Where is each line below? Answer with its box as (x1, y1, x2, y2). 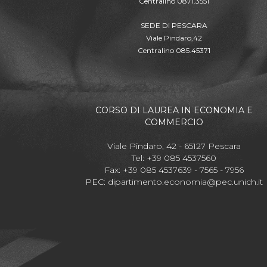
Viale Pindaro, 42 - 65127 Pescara (107, 141, 241, 151)
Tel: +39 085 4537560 (132, 153, 216, 163)
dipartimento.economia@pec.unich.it (108, 176, 263, 187)
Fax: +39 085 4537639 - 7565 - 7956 (104, 164, 244, 175)
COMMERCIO (145, 117, 203, 128)
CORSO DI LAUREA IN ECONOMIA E (95, 105, 253, 116)
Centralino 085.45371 (138, 46, 210, 55)
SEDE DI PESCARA (141, 21, 207, 30)
